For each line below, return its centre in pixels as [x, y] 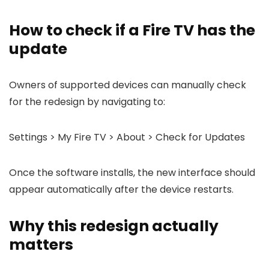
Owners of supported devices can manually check [128, 85]
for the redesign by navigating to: [87, 102]
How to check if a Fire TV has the [132, 30]
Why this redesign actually [114, 226]
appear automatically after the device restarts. [121, 189]
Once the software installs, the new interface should [132, 173]
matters [41, 245]
